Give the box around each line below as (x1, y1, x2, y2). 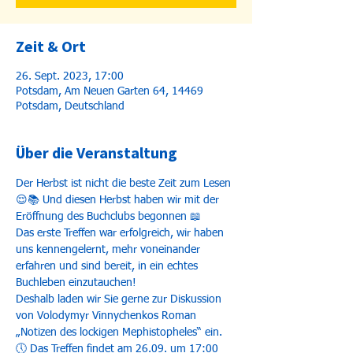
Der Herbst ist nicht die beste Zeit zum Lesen (16, 178, 231, 189)
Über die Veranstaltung (16, 143, 177, 162)
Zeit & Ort (16, 36, 86, 56)
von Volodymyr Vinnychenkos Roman (16, 310, 199, 321)
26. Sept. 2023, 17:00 (16, 71, 124, 82)
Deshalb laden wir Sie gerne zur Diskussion (16, 294, 225, 305)
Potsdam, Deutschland (16, 101, 124, 112)
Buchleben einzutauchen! (16, 277, 136, 288)
